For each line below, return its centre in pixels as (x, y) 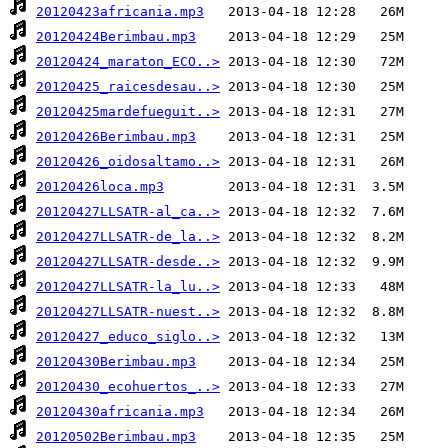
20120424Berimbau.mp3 (116, 37)
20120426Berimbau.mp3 (116, 137)
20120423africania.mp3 (120, 12)
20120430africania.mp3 (120, 412)
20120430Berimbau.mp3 (116, 362)
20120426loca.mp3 (100, 187)
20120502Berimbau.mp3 (116, 437)
